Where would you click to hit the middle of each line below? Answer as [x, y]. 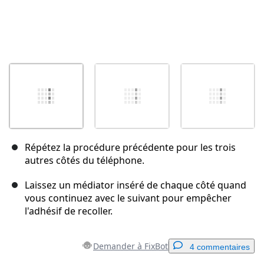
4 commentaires [220, 247]
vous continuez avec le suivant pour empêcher [128, 198]
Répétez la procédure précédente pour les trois [130, 148]
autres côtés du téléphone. [85, 161]
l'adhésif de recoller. [69, 211]
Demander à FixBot [131, 246]
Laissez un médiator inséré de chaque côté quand [136, 185]
